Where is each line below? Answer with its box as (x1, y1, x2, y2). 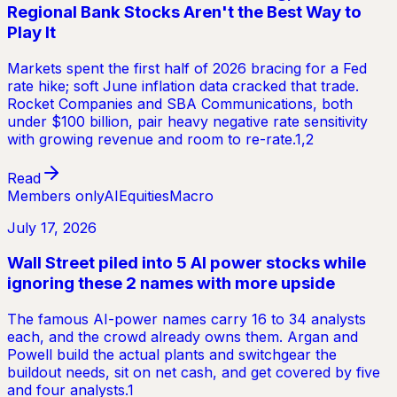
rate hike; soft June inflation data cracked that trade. (7, 76, 359, 95)
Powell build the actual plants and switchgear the (7, 345, 337, 363)
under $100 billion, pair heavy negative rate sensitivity (7, 112, 368, 130)
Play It (7, 21, 56, 43)
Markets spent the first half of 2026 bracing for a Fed (7, 58, 367, 77)
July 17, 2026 (7, 218, 97, 237)
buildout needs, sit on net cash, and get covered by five (7, 362, 380, 381)
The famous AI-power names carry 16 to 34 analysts (7, 309, 366, 328)
